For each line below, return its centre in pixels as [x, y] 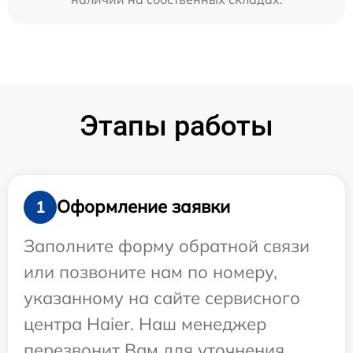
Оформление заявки [143, 207]
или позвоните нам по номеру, [150, 271]
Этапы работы [176, 126]
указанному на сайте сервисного [162, 297]
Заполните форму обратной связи [167, 245]
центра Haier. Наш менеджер [145, 323]
